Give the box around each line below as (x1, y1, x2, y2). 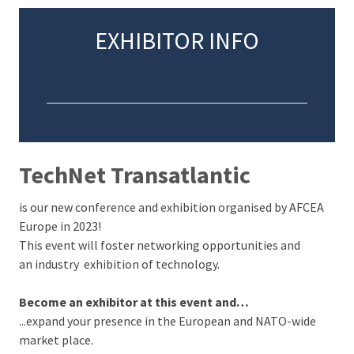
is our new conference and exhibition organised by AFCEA (18, 199, 324, 216)
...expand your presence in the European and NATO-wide (18, 313, 316, 330)
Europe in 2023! (18, 218, 101, 235)
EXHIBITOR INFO (95, 25, 259, 56)
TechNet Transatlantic (18, 159, 250, 190)
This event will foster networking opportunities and (18, 237, 300, 254)
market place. (18, 332, 93, 348)
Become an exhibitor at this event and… (18, 294, 249, 311)
